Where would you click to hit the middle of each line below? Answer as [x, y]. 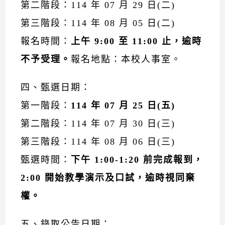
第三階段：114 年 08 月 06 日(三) [98, 142]
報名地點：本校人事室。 [126, 59]
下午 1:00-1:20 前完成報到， [137, 160]
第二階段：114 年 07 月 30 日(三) [98, 124]
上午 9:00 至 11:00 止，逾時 [137, 41]
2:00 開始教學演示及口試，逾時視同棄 [108, 178]
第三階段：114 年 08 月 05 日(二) [98, 23]
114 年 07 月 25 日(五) [123, 105]
